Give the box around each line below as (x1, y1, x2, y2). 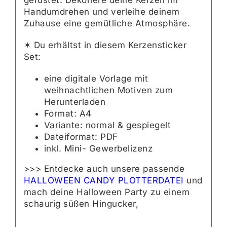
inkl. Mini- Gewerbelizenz (44, 143, 153, 154)
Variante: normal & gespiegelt (44, 120, 171, 131)
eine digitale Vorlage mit (44, 73, 148, 84)
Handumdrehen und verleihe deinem (23, 7, 180, 17)
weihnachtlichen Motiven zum (44, 85, 173, 96)
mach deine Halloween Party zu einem (23, 187, 190, 198)
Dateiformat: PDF (44, 132, 118, 142)
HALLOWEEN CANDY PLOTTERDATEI (23, 175, 184, 186)
